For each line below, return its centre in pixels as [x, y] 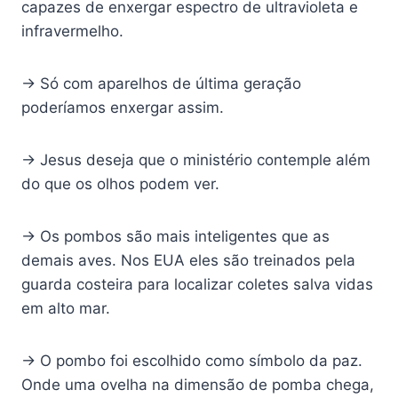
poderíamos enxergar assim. [123, 108]
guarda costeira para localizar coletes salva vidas [197, 285]
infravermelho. [72, 32]
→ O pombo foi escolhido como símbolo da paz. [192, 361]
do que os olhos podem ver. [120, 184]
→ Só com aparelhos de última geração [161, 84]
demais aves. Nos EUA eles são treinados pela [188, 261]
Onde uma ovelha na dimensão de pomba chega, [198, 385]
